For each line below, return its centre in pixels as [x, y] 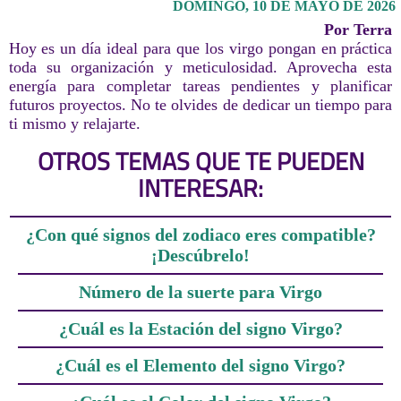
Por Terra [358, 29]
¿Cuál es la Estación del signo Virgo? [200, 328]
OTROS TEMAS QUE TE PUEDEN [200, 161]
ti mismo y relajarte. [74, 123]
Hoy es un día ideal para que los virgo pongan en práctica [200, 48]
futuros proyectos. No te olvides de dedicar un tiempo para [200, 104]
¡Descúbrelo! [200, 255]
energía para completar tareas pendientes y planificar [200, 85]
